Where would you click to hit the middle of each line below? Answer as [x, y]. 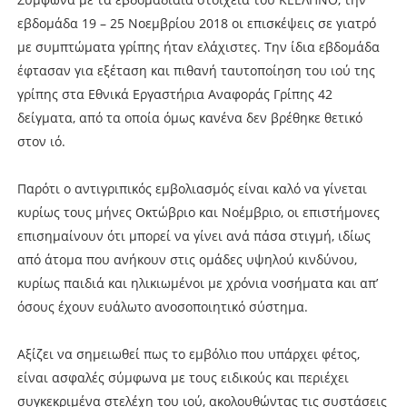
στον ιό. [41, 141]
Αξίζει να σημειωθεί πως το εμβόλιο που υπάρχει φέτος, [188, 353]
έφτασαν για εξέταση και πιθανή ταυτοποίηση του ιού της [196, 70]
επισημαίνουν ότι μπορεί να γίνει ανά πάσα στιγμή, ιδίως [194, 235]
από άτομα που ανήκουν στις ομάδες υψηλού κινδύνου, [187, 259]
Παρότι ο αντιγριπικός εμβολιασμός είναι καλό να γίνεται [192, 188]
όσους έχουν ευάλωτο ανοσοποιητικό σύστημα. [162, 306]
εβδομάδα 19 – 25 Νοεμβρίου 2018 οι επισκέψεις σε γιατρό [196, 23]
